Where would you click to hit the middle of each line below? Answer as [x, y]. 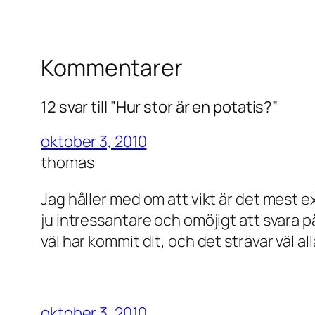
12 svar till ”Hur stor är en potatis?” [160, 107]
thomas [67, 163]
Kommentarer [112, 67]
